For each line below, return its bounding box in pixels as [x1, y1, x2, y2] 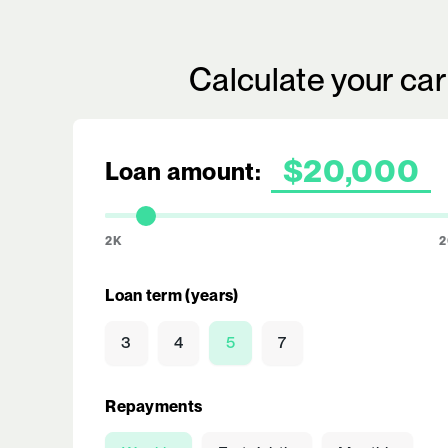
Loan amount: [105, 157, 262, 187]
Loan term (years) [105, 286, 239, 306]
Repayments [105, 397, 203, 417]
